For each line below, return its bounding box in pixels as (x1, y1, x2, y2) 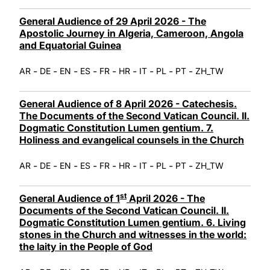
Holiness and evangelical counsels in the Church (19, 133, 244, 146)
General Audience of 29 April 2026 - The (19, 14, 206, 27)
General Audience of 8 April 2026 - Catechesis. (19, 97, 237, 110)
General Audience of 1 (19, 192, 120, 204)
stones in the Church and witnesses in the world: (19, 228, 246, 240)
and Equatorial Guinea (19, 39, 121, 51)
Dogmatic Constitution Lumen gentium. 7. (19, 121, 213, 134)
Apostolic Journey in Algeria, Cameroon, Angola (19, 27, 243, 39)
